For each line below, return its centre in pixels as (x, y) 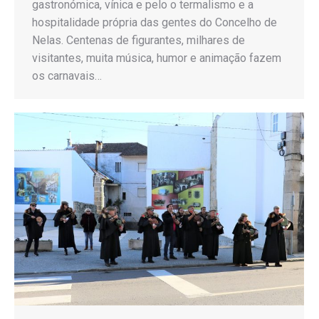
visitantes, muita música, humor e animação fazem (157, 58)
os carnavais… (67, 75)
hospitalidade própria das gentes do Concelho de (155, 22)
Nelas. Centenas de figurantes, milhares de (138, 40)
